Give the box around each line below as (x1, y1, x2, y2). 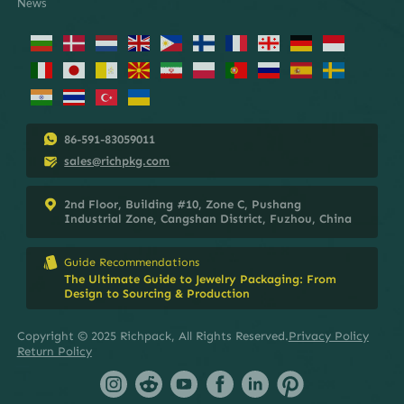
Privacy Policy (288, 329, 369, 344)
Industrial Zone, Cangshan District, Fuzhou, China (64, 212, 353, 226)
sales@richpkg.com (64, 154, 170, 169)
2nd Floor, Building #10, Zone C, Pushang (64, 197, 302, 212)
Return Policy (16, 344, 92, 359)
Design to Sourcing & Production (64, 287, 251, 301)
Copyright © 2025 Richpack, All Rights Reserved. (16, 329, 289, 344)
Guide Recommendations (64, 255, 200, 270)
